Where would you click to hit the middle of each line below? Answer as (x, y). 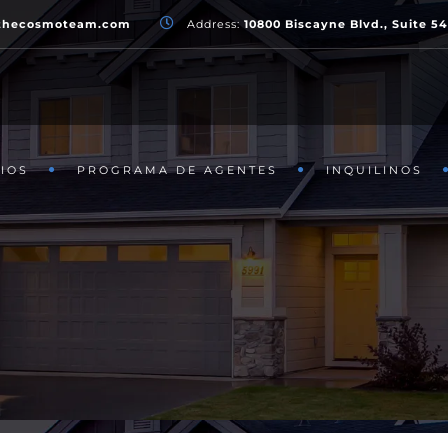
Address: (213, 24)
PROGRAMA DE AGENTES (177, 170)
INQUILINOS (374, 170)
